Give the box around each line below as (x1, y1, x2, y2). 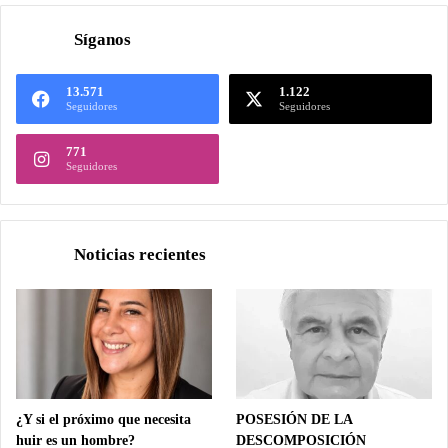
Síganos (74, 30, 131, 50)
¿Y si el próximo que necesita (16, 412, 191, 428)
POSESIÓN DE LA (236, 412, 354, 428)
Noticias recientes (74, 245, 206, 265)
